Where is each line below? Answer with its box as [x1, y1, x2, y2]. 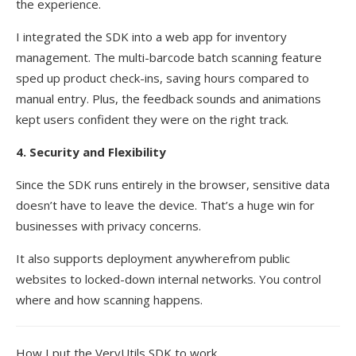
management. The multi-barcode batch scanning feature [16, 48, 322, 65]
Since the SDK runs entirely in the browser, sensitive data [16, 176, 330, 192]
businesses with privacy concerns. [16, 217, 201, 234]
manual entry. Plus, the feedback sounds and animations [16, 90, 321, 106]
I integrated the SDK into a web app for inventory [16, 28, 287, 44]
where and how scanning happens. [16, 291, 203, 308]
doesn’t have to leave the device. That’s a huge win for [16, 196, 315, 213]
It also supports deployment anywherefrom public [16, 250, 290, 266]
